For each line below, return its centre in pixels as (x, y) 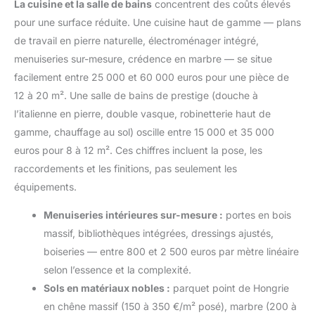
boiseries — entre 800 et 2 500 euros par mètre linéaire (171, 251)
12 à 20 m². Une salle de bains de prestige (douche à (136, 95)
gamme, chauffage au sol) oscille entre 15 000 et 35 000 (144, 131)
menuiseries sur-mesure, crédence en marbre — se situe (143, 58)
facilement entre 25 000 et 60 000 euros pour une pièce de (152, 77)
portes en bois (257, 214)
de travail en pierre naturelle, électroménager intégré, (136, 40)
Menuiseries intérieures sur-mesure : (133, 214)
